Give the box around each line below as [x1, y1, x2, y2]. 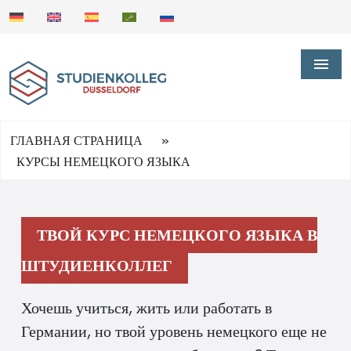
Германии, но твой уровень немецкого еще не [21, 320, 327, 342]
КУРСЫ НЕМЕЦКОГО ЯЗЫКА [16, 153, 190, 170]
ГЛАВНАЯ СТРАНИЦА [10, 132, 143, 149]
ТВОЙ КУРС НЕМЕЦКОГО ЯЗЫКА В [37, 224, 317, 245]
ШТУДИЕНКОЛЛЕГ [21, 255, 172, 276]
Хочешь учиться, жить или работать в [21, 297, 272, 318]
